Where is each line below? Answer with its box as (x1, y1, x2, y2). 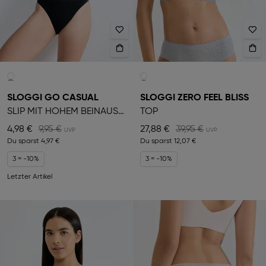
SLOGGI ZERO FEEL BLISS (140, 93, 249, 103)
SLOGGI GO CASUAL (7, 93, 99, 103)
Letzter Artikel (7, 173, 52, 181)
